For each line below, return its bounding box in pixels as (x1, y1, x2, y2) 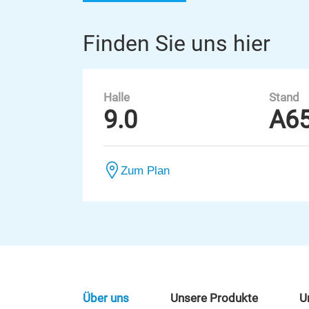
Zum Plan (121, 164, 170, 177)
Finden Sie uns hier (83, 30, 270, 57)
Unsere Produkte (170, 292, 258, 305)
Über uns (83, 292, 129, 305)
